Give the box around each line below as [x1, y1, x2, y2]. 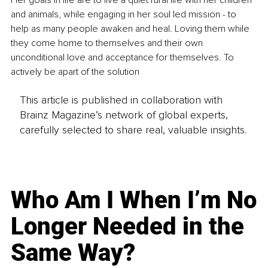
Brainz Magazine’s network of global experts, [19, 108, 228, 121]
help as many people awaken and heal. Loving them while [11, 23, 252, 35]
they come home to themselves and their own [11, 37, 205, 50]
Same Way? [11, 238, 136, 267]
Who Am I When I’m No [11, 185, 257, 214]
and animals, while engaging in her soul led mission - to [11, 8, 239, 21]
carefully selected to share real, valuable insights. [19, 123, 246, 136]
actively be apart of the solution [11, 66, 139, 78]
